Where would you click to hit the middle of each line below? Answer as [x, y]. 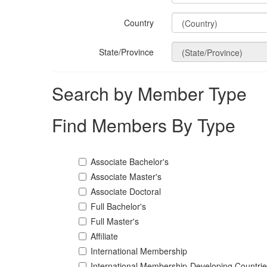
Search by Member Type [149, 93]
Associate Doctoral [126, 191]
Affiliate [104, 236]
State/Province [126, 52]
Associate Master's [126, 176]
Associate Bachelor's [130, 162]
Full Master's [115, 221]
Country [139, 23]
